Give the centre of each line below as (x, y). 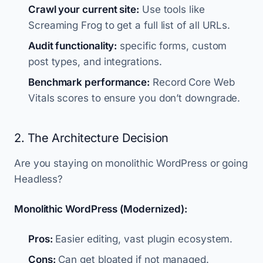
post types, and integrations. (95, 62)
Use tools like (172, 9)
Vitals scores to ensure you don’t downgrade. (134, 98)
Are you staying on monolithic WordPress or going (131, 163)
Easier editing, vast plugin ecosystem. (143, 239)
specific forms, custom (172, 46)
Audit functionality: (73, 46)
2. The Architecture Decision (91, 138)
